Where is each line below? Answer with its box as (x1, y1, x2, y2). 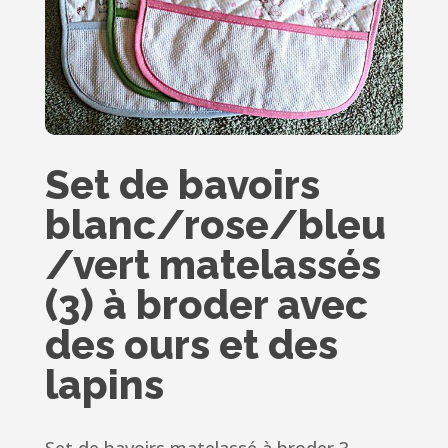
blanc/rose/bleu (44, 201, 386, 249)
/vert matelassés (44, 241, 381, 289)
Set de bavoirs (44, 161, 320, 209)
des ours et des (44, 321, 338, 369)
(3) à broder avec (44, 281, 368, 329)
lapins (44, 361, 164, 409)
